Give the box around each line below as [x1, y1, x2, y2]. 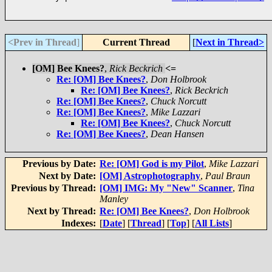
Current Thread [102, 37, 170, 48]
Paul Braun [205, 171, 250, 182]
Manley [100, 194, 128, 205]
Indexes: [61, 218, 98, 229]
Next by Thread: [27, 206, 98, 217]
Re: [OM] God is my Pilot [100, 158, 204, 169]
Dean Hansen [151, 129, 204, 140]
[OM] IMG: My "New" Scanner [100, 183, 233, 194]
